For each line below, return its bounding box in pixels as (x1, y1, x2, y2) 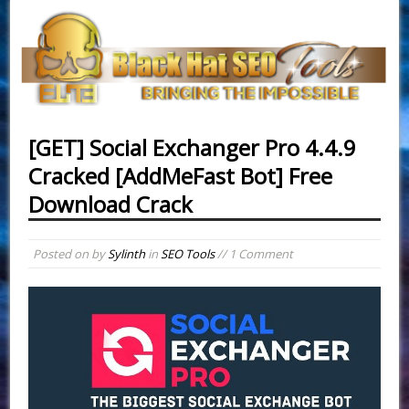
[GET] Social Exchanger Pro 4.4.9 (28, 131, 357, 163)
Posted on (33, 245, 92, 262)
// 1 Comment (215, 245, 294, 262)
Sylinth (108, 245, 146, 262)
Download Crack (28, 188, 194, 219)
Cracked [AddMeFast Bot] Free (28, 160, 333, 191)
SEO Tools (161, 245, 215, 262)
